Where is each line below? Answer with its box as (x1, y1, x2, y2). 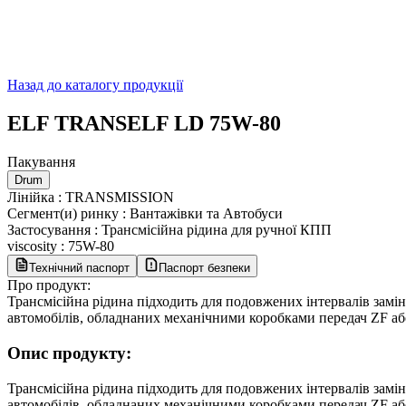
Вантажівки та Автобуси (130, 206, 283, 222)
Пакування (7, 154, 75, 170)
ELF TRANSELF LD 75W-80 (7, 111, 281, 136)
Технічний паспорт (29, 261, 130, 275)
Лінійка (7, 189, 54, 206)
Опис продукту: (7, 343, 131, 363)
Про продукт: (7, 277, 91, 294)
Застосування (7, 222, 91, 238)
